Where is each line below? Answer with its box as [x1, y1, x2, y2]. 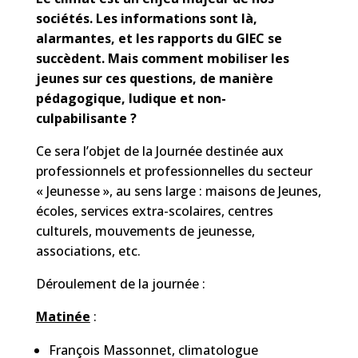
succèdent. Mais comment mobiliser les [35, 49, 289, 67]
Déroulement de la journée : [35, 274, 205, 292]
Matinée [35, 307, 90, 325]
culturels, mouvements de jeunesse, [35, 221, 255, 240]
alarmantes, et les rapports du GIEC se [35, 29, 282, 47]
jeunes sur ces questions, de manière [35, 69, 273, 87]
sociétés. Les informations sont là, [35, 9, 257, 27]
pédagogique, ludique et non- [35, 89, 226, 107]
